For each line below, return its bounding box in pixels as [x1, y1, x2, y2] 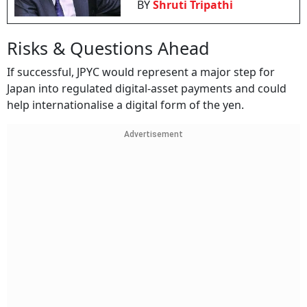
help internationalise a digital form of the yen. [7, 97, 244, 113]
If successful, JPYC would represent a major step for [7, 64, 275, 80]
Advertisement [124, 130, 183, 140]
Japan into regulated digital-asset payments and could [7, 81, 286, 97]
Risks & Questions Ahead [7, 36, 210, 60]
